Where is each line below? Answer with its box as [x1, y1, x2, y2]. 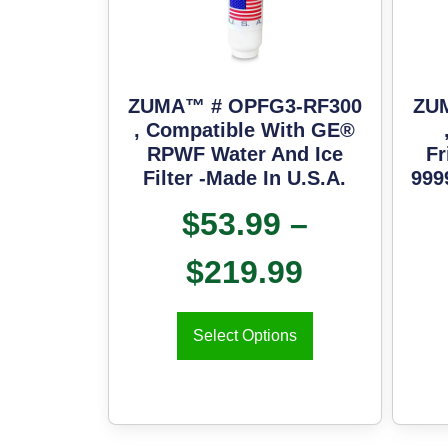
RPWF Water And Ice [146, 143, 343, 166]
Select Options [192, 327, 297, 345]
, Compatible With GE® [134, 119, 356, 142]
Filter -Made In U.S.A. [143, 167, 347, 190]
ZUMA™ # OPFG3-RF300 [127, 95, 362, 118]
